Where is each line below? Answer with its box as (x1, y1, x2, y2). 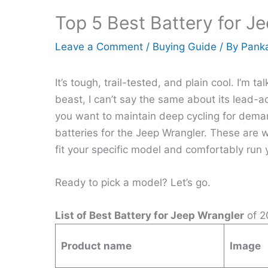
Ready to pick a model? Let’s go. (55, 176, 211, 189)
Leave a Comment (55, 41, 143, 53)
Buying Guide (153, 41, 217, 53)
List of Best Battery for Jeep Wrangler (55, 209, 244, 222)
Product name (60, 240, 132, 252)
